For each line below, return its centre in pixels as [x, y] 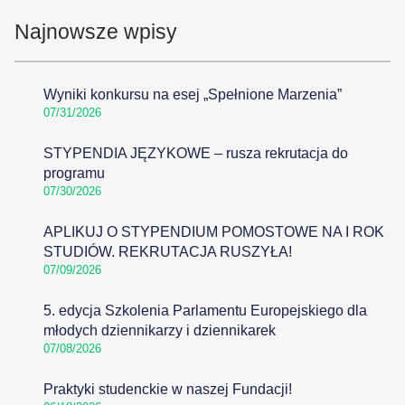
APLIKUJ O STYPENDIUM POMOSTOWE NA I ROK [214, 232]
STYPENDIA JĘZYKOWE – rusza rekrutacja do [196, 153]
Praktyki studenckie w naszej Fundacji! [168, 389]
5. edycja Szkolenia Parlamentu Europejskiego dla [205, 311]
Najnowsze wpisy [96, 32]
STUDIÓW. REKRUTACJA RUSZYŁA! [168, 252]
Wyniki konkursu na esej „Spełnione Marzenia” [193, 94]
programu [74, 173]
